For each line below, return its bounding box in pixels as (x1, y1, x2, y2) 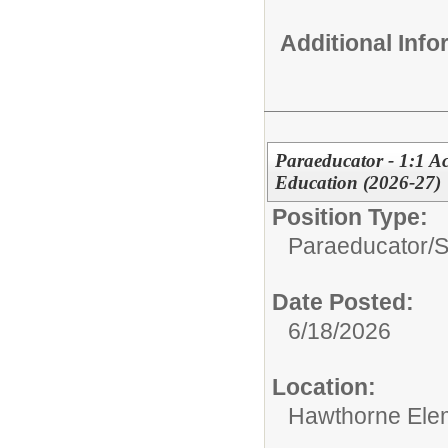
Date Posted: (272, 289, 414, 316)
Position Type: (272, 204, 428, 231)
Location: (272, 374, 376, 401)
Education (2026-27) (274, 172, 441, 194)
